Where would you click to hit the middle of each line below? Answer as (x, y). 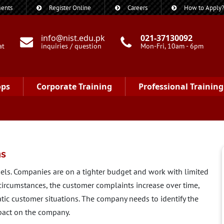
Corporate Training (74, 86)
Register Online (70, 8)
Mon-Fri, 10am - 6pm (172, 46)
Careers (137, 8)
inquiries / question (71, 46)
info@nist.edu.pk (73, 38)
